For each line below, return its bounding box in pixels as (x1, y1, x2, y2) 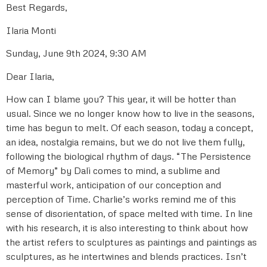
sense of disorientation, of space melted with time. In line (6, 207, 253, 219)
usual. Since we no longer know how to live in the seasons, (6, 107, 254, 119)
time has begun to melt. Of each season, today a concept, (6, 121, 253, 133)
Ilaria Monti (6, 24, 56, 36)
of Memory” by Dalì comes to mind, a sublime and (6, 164, 220, 176)
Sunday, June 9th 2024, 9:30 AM (6, 47, 147, 60)
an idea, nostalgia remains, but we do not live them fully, (6, 135, 245, 148)
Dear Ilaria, (6, 70, 54, 82)
